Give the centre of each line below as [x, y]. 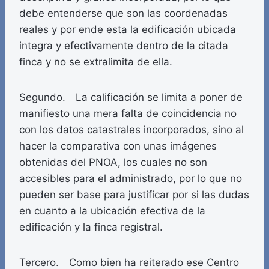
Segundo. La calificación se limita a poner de [131, 98]
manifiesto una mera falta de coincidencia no [128, 114]
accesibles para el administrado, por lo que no [131, 179]
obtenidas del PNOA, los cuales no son [113, 162]
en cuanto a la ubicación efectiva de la [112, 211]
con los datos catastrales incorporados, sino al [131, 130]
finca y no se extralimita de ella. [96, 62]
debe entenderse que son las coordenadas [123, 14]
